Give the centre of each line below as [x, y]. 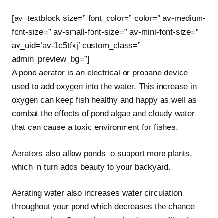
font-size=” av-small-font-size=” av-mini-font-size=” [105, 32]
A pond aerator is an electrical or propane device [100, 73]
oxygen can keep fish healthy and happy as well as [104, 100]
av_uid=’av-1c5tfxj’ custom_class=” [76, 45]
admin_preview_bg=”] [51, 59]
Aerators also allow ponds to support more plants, [102, 153]
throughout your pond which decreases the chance [103, 207]
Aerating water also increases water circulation [97, 193]
